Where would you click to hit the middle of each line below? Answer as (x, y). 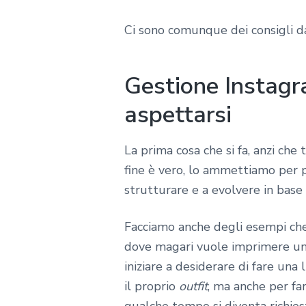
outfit (193, 287)
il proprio (152, 287)
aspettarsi (178, 115)
